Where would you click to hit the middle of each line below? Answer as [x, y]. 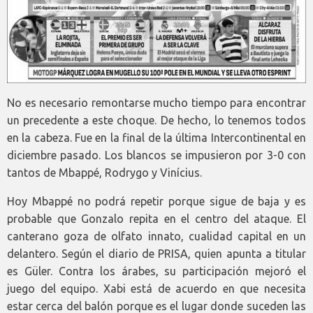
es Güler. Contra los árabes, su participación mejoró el [156, 271]
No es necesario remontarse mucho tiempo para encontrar [156, 103]
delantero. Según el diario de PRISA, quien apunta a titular [156, 254]
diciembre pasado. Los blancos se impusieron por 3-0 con [156, 155]
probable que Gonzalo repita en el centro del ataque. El [156, 219]
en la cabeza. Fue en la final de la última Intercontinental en [156, 138]
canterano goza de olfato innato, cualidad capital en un [156, 236]
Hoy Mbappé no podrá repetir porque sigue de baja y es [156, 202]
